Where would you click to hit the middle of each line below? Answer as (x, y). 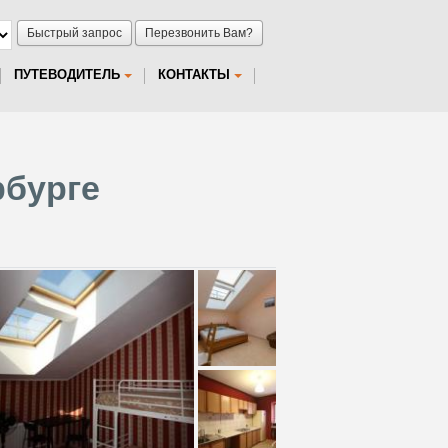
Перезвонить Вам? (199, 33)
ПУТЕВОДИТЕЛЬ (67, 74)
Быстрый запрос (74, 33)
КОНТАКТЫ (194, 74)
